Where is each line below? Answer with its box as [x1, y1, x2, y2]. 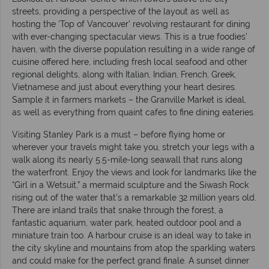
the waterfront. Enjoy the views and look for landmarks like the [12, 167, 256, 177]
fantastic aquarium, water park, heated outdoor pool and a [12, 217, 241, 228]
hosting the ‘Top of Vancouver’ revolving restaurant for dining [12, 19, 250, 29]
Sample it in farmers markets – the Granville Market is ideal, [12, 94, 246, 104]
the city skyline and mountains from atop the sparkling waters [12, 243, 255, 253]
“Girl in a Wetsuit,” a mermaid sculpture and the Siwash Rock [12, 180, 249, 190]
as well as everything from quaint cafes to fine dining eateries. [12, 107, 255, 117]
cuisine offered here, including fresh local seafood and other [12, 56, 247, 67]
